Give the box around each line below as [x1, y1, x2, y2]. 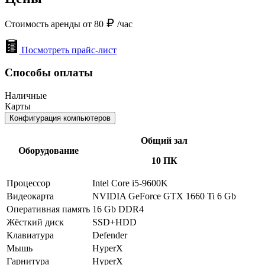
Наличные [5, 90, 47, 101]
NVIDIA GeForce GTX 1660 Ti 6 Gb [92, 190, 236, 201]
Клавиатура [7, 230, 54, 240]
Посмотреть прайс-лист [21, 44, 117, 55]
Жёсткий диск [7, 216, 64, 227]
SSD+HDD [92, 216, 137, 227]
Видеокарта [7, 190, 54, 201]
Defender [92, 230, 127, 240]
